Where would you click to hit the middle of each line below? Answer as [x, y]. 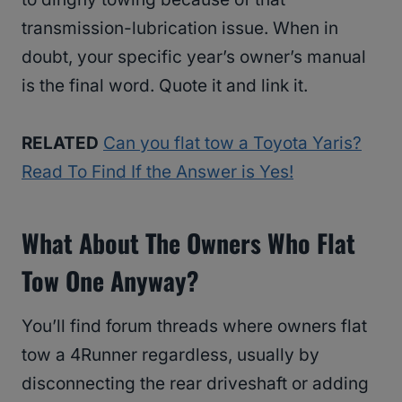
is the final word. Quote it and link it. [165, 86]
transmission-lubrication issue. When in [180, 29]
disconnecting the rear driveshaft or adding [195, 384]
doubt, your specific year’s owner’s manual [194, 57]
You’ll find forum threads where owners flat [194, 327]
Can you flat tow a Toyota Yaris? [232, 144]
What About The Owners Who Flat [188, 243]
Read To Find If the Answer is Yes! [157, 172]
